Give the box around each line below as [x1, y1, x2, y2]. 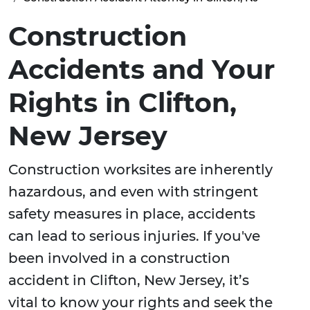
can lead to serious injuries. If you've [8, 228, 260, 245]
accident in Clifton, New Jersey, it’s [8, 272, 249, 289]
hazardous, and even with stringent [8, 183, 258, 201]
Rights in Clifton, [8, 86, 237, 120]
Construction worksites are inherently [8, 161, 273, 179]
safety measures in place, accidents [8, 206, 255, 223]
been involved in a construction [8, 250, 230, 267]
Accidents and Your [8, 53, 275, 86]
